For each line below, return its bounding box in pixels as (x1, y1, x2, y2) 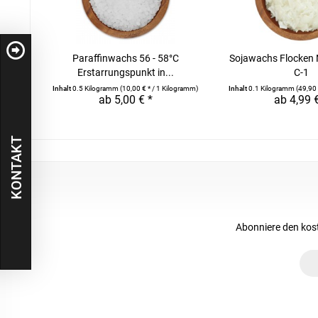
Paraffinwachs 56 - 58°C (72, 53, 179, 64)
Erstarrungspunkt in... (77, 67, 174, 78)
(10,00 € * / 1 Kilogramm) (120, 84, 199, 92)
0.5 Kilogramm (72, 84, 121, 92)
